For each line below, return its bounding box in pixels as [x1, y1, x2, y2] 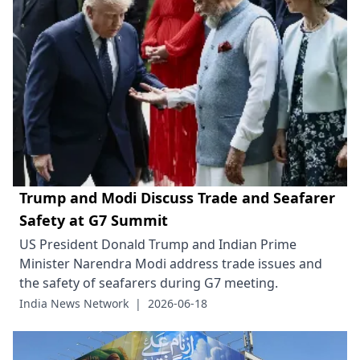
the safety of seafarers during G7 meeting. [19, 273, 278, 292]
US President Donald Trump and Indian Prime [19, 235, 297, 253]
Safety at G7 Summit [19, 210, 168, 230]
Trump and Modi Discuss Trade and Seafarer [19, 187, 335, 207]
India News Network [19, 295, 129, 311]
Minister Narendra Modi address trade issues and [19, 254, 322, 272]
